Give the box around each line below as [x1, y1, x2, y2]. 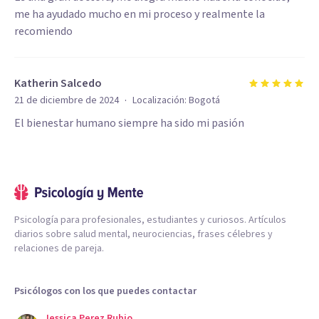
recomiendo [14, 23, 73, 39]
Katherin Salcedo [14, 75, 102, 91]
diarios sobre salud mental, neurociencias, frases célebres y [14, 227, 273, 241]
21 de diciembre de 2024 [14, 93, 119, 108]
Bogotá [189, 93, 220, 108]
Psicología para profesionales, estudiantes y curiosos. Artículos [14, 213, 286, 227]
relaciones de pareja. [14, 241, 104, 256]
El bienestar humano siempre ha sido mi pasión [14, 115, 244, 131]
